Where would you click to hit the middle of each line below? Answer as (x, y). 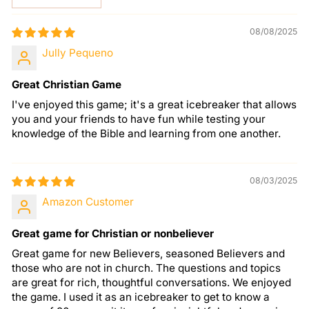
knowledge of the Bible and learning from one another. (146, 133)
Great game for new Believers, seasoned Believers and (148, 253)
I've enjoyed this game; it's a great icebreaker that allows (154, 104)
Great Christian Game (67, 84)
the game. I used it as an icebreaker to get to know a (141, 297)
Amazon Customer (88, 201)
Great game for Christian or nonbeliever (113, 233)
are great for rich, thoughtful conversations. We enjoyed (151, 282)
